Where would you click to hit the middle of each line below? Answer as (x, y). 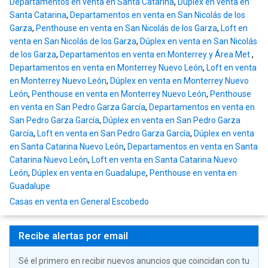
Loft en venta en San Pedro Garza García (114, 134)
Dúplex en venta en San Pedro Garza (172, 121)
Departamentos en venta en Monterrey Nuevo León (106, 68)
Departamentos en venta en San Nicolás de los (158, 15)
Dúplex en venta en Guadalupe (89, 173)
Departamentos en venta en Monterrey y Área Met (156, 55)
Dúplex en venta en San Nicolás (199, 42)
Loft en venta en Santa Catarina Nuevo (165, 160)
